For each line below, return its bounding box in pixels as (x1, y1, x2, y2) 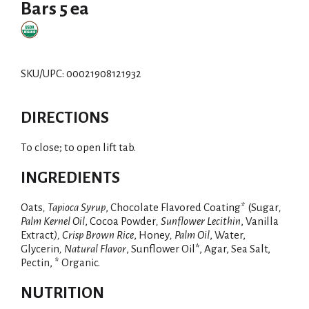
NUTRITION (21, 284, 104, 301)
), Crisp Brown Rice (54, 229, 134, 241)
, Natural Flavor (59, 243, 126, 255)
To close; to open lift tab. (21, 141, 136, 153)
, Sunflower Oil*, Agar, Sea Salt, (126, 243, 270, 255)
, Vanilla (241, 215, 279, 227)
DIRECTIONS (21, 109, 109, 126)
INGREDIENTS (21, 169, 120, 186)
